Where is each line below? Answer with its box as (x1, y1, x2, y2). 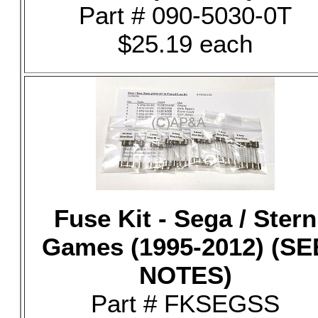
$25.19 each (118, 30, 253, 57)
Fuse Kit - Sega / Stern (54, 204, 317, 232)
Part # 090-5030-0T (79, 1, 292, 29)
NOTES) (138, 261, 232, 289)
